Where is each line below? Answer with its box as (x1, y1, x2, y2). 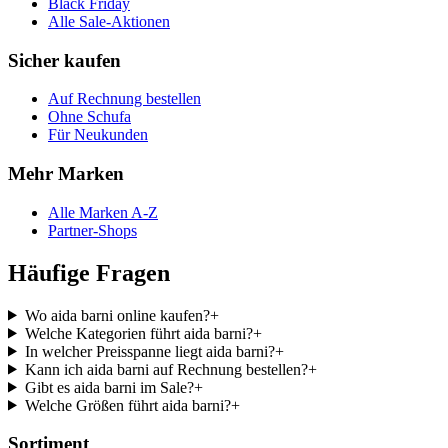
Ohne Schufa (48, 108, 131, 126)
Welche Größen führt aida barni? (24, 396, 231, 414)
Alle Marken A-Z (48, 203, 158, 221)
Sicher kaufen (8, 49, 121, 71)
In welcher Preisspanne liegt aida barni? (24, 342, 275, 360)
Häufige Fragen (8, 259, 170, 286)
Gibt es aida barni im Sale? (24, 378, 194, 396)
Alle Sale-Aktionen (48, 12, 170, 30)
